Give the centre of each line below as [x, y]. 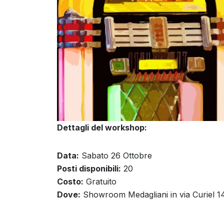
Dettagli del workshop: [102, 128]
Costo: [70, 182]
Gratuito [100, 182]
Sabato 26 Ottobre [115, 156]
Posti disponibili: [89, 169]
